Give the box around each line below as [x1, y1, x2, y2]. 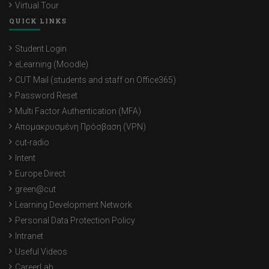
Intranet [15, 231, 43, 241]
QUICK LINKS [9, 16, 67, 26]
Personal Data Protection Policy [15, 216, 135, 226]
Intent [15, 153, 35, 163]
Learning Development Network [15, 200, 132, 210]
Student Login [15, 44, 67, 54]
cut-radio [15, 138, 49, 148]
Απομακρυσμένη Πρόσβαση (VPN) [15, 122, 146, 132]
